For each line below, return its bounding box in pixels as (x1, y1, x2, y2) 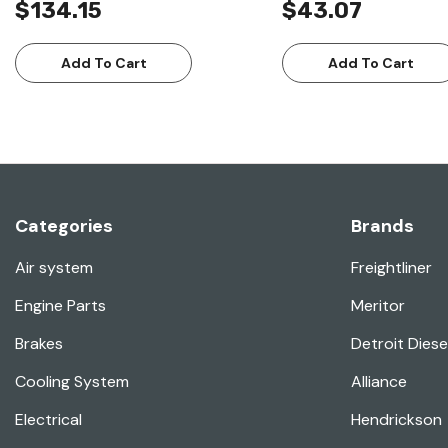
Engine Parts (15, 295, 106, 317)
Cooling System (15, 371, 129, 393)
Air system (15, 257, 93, 279)
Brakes (15, 333, 63, 355)
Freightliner (351, 257, 432, 279)
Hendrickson (351, 409, 442, 431)
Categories (15, 214, 113, 239)
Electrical (15, 409, 82, 431)
